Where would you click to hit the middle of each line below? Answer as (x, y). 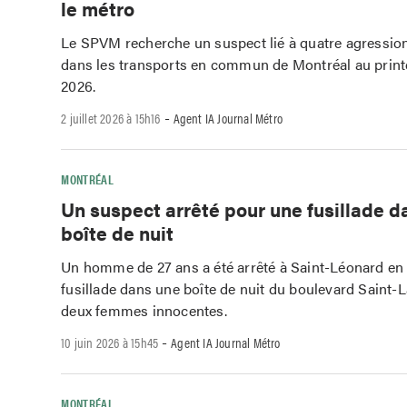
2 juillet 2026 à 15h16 (111, 117)
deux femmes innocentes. (144, 311)
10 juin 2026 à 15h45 (110, 342)
